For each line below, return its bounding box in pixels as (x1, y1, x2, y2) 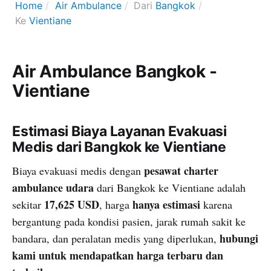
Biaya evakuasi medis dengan (12, 163, 144, 178)
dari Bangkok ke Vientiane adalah (94, 180, 246, 195)
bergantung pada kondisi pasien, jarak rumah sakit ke (12, 214, 246, 229)
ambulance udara (12, 179, 94, 195)
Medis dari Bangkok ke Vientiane (12, 138, 226, 155)
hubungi (220, 230, 258, 246)
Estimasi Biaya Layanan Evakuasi (12, 122, 227, 140)
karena (200, 197, 232, 212)
